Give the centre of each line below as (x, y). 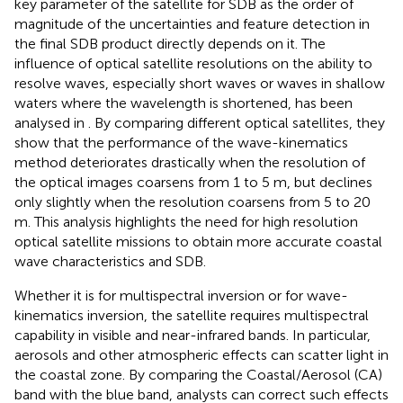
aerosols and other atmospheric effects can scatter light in (201, 355)
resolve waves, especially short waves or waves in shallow (200, 84)
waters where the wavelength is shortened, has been (184, 103)
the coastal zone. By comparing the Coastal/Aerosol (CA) (198, 375)
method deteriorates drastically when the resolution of (190, 163)
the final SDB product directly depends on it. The (170, 44)
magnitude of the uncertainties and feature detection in (192, 24)
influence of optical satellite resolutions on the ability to (193, 64)
